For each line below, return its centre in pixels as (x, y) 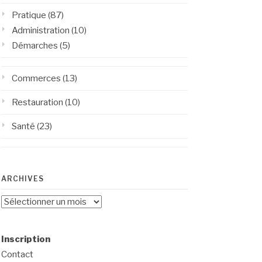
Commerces (36, 78)
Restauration (37, 102)
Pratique (29, 15)
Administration (40, 30)
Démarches (35, 46)
